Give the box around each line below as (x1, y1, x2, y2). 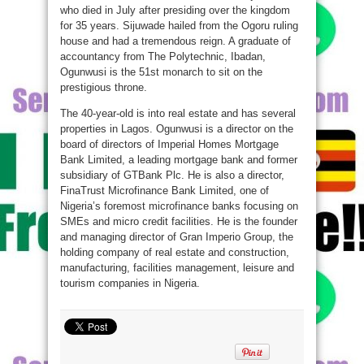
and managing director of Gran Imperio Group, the (60, 231, 293, 243)
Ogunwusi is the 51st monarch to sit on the (60, 66, 262, 78)
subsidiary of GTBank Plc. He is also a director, (60, 169, 284, 181)
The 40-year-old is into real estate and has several (60, 107, 296, 119)
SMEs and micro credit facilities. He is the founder (60, 215, 297, 227)
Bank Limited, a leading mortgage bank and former (60, 154, 297, 166)
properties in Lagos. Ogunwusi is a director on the (60, 123, 293, 135)
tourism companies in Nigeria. (60, 277, 200, 289)
